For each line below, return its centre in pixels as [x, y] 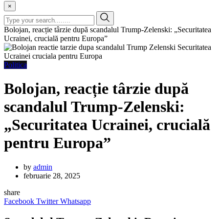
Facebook [19, 201]
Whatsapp [76, 201]
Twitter [47, 201]
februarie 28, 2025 [52, 175]
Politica [15, 65]
